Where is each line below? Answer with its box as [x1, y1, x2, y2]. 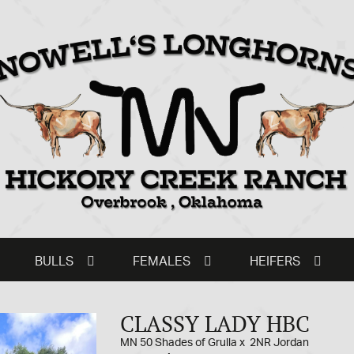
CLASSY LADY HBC [119, 310, 310, 338]
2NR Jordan [249, 337, 309, 348]
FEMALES [132, 255, 190, 268]
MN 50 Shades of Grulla [119, 337, 239, 348]
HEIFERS [249, 255, 300, 268]
